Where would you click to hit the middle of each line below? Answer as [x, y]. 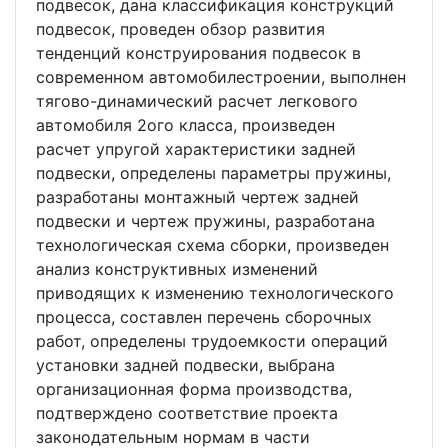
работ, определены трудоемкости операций [212, 341]
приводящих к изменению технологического [215, 293]
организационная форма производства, [194, 389]
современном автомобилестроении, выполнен [221, 77]
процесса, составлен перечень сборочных [204, 317]
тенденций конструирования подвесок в [198, 53]
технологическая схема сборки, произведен [212, 245]
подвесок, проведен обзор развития [180, 29]
